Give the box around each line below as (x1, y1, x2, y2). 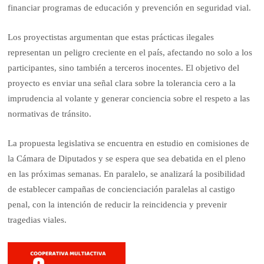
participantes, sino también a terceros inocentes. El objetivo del (8, 63, 240, 73)
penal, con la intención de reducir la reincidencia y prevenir (8, 200, 227, 210)
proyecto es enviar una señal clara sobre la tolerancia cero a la (8, 78, 236, 88)
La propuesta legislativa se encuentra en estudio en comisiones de (8, 138, 250, 148)
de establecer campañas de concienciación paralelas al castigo (8, 184, 236, 194)
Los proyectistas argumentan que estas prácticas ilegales (8, 32, 214, 42)
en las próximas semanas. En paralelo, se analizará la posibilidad (8, 169, 246, 179)
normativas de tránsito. (8, 109, 92, 119)
